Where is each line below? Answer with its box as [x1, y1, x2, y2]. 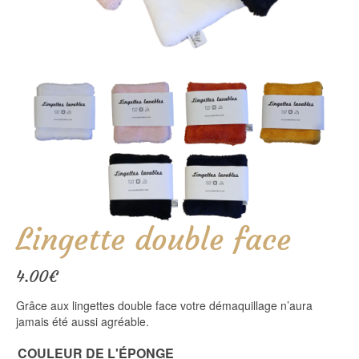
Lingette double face [16, 220, 291, 258]
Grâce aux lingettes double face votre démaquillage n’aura [16, 296, 313, 313]
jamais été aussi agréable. [16, 313, 149, 329]
